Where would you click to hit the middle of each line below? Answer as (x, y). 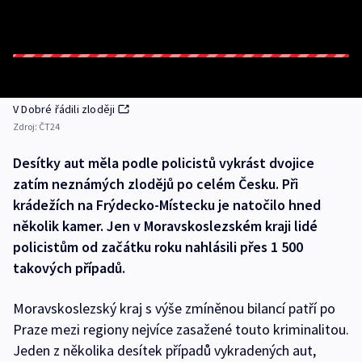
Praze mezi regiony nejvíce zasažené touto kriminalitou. (181, 329)
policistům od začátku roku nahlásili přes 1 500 (158, 247)
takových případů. (69, 268)
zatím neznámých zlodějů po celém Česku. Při (156, 184)
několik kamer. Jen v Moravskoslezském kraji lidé (165, 226)
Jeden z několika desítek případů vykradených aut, (164, 350)
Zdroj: (26, 126)
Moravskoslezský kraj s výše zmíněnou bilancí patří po (174, 308)
